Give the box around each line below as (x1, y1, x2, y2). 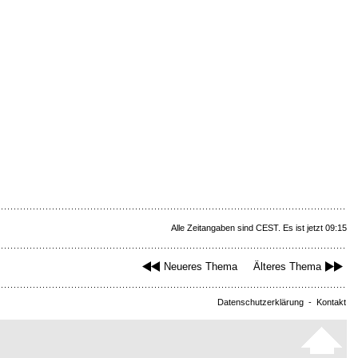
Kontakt (316, 297, 346, 308)
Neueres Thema (164, 261, 237, 273)
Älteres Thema (253, 261, 321, 273)
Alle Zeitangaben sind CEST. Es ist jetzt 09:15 (171, 223, 347, 233)
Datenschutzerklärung (217, 297, 304, 308)
